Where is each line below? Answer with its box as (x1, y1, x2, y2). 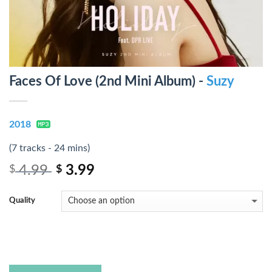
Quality (9, 197, 35, 205)
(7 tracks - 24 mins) (9, 143, 90, 153)
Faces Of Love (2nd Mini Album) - (9, 75, 206, 88)
